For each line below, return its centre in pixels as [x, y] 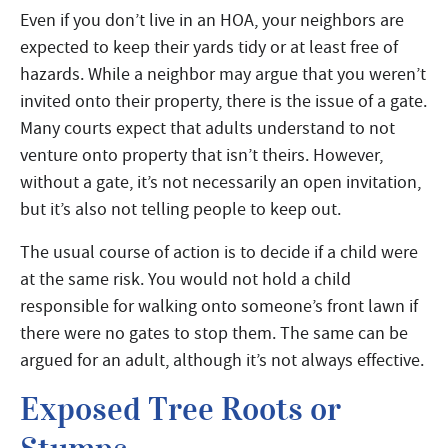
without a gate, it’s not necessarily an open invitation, [220, 181]
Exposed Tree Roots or [180, 409]
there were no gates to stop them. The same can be [214, 332]
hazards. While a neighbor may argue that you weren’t [223, 73]
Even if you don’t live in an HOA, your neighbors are [212, 19]
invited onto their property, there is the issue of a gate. [223, 100]
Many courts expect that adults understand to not [207, 127]
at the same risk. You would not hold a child [185, 278]
